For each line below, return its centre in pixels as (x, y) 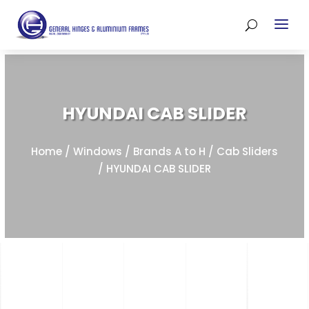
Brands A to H (169, 151)
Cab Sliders (247, 151)
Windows (97, 151)
